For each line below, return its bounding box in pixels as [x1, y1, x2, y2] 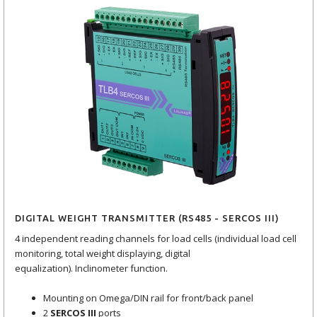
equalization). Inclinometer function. [15, 262, 168, 275]
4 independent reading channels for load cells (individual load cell [15, 232, 296, 246]
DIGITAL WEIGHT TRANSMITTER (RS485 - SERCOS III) [15, 212, 279, 223]
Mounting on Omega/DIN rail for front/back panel [43, 292, 253, 305]
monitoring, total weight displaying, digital [15, 247, 190, 260]
